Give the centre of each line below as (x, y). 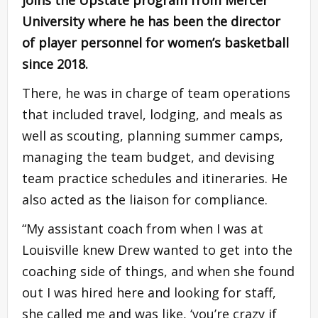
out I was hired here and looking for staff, (149, 293)
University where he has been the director (151, 22)
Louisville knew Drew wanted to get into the (157, 250)
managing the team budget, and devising (148, 157)
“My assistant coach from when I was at (143, 229)
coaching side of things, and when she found (158, 272)
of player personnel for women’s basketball (155, 43)
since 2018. (55, 64)
